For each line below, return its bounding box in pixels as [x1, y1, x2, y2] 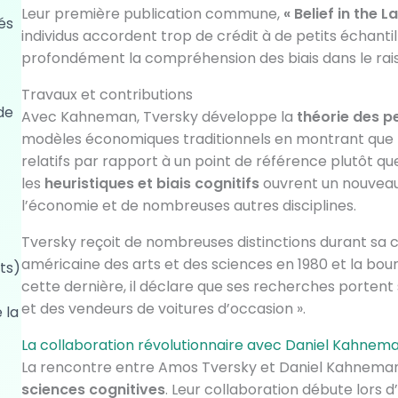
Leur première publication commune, [20, 4, 283, 24]
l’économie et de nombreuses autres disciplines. [20, 195, 356, 216]
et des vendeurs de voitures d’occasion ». [20, 298, 306, 319]
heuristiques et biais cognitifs [44, 173, 259, 194]
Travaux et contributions [20, 84, 193, 105]
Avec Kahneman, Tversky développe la [20, 107, 297, 127]
